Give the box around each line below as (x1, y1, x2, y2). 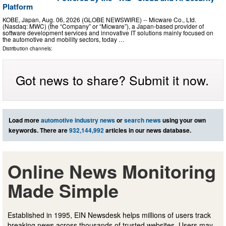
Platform (3, 1, 33, 13)
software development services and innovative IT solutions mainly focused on (3, 28, 213, 37)
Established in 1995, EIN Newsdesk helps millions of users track (8, 210, 211, 220)
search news (124, 116, 161, 125)
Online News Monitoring (8, 158, 216, 185)
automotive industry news (41, 116, 115, 125)
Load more (9, 116, 41, 125)
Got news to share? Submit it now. (16, 71, 209, 89)
